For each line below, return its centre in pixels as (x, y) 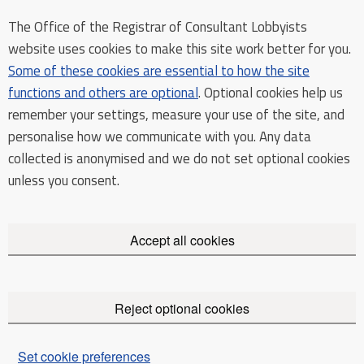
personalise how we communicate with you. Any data (160, 136)
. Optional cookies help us (271, 93)
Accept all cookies (182, 240)
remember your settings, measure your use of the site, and (176, 115)
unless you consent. (64, 180)
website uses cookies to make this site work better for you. (180, 49)
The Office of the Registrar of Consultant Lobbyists (158, 27)
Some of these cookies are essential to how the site (159, 71)
